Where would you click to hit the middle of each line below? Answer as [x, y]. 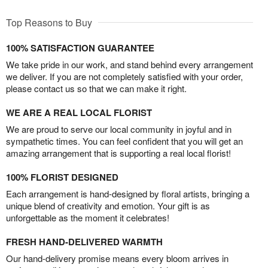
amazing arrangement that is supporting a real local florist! [118, 153]
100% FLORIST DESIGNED [62, 177]
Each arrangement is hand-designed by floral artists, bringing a [128, 194]
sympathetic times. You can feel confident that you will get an [124, 141]
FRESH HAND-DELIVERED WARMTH [84, 242]
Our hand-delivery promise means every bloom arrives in [117, 258]
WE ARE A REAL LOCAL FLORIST [79, 113]
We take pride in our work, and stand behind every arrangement [130, 65]
